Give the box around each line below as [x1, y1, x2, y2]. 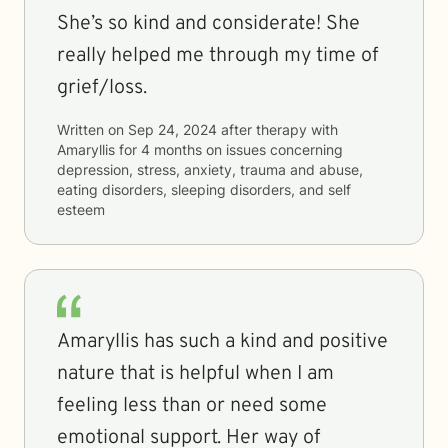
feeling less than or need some [57, 393, 327, 419]
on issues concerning [202, 141, 343, 158]
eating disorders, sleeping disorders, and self [57, 181, 351, 198]
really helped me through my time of [57, 43, 379, 69]
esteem [57, 201, 105, 218]
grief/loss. [57, 75, 147, 101]
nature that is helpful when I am [57, 361, 334, 387]
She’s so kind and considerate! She [57, 11, 360, 37]
